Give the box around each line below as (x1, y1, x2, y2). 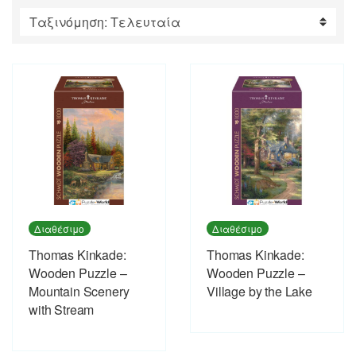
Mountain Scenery (29, 281, 130, 300)
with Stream (29, 300, 95, 319)
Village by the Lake (207, 281, 312, 300)
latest (243, 10, 270, 27)
